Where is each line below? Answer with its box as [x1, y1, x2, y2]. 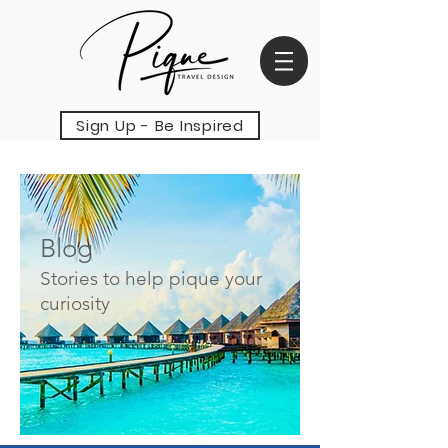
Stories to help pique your [40, 267, 262, 290]
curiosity [40, 292, 110, 315]
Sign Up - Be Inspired [76, 115, 244, 136]
